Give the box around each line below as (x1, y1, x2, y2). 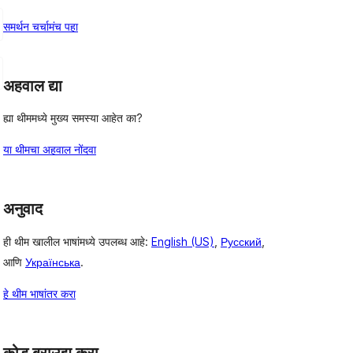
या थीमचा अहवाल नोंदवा (3, 143, 96, 157)
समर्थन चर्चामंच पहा (3, 19, 78, 33)
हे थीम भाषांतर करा (3, 287, 76, 301)
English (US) (151, 235, 214, 249)
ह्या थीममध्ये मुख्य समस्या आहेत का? (3, 111, 143, 125)
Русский (221, 235, 262, 249)
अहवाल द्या (3, 76, 62, 95)
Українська (25, 255, 80, 269)
